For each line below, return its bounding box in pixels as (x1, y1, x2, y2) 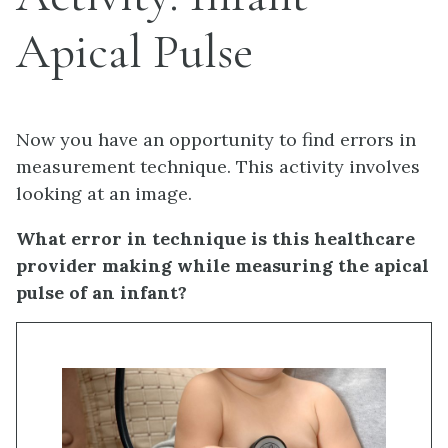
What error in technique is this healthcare (16, 227, 415, 250)
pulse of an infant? (16, 281, 187, 304)
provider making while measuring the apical (16, 254, 429, 277)
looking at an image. (16, 182, 192, 205)
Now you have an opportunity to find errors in (16, 128, 416, 151)
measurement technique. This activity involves (16, 155, 420, 178)
